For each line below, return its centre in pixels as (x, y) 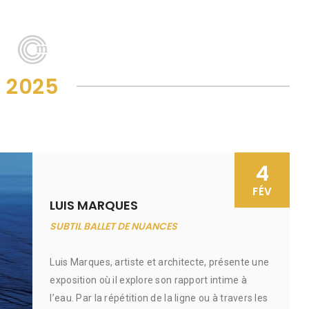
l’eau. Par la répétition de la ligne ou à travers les (159, 298)
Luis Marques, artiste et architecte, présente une (160, 262)
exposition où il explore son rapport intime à (149, 280)
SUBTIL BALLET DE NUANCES (114, 226)
